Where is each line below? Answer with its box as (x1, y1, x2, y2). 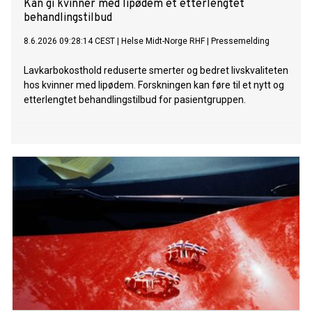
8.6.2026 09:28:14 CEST (24, 36, 115, 47)
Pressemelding (211, 36, 270, 47)
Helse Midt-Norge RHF (121, 36, 205, 47)
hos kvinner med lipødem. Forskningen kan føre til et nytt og (24, 79, 284, 91)
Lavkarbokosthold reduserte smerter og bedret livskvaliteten (24, 65, 288, 77)
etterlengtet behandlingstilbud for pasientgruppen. (24, 94, 246, 106)
